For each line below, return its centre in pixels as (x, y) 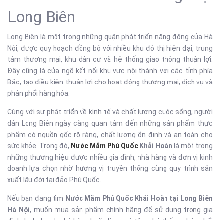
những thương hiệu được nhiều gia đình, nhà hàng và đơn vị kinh (110, 157)
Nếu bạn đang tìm (36, 198)
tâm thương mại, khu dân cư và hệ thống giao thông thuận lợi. (110, 59)
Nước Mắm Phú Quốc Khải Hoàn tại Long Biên (139, 198)
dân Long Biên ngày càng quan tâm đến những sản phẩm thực (110, 123)
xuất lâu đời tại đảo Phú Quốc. (54, 180)
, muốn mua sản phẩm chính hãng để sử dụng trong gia (121, 210)
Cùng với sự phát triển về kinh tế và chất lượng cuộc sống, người (110, 112)
